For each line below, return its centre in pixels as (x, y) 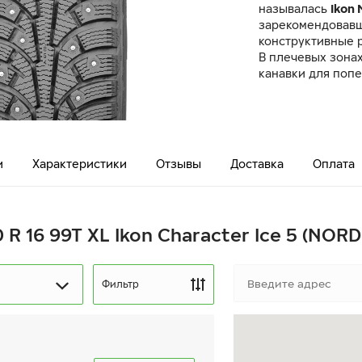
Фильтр (120, 284)
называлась (295, 8)
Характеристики (80, 164)
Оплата (334, 164)
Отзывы (179, 164)
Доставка (257, 164)
